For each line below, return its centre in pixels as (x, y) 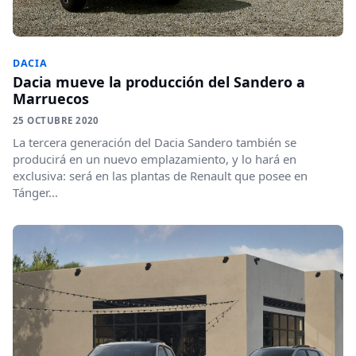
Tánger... (35, 193)
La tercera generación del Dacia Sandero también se (155, 143)
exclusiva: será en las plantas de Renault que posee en (160, 176)
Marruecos (51, 99)
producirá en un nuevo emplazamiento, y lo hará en (155, 159)
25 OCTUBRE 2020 (56, 121)
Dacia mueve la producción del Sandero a (159, 82)
